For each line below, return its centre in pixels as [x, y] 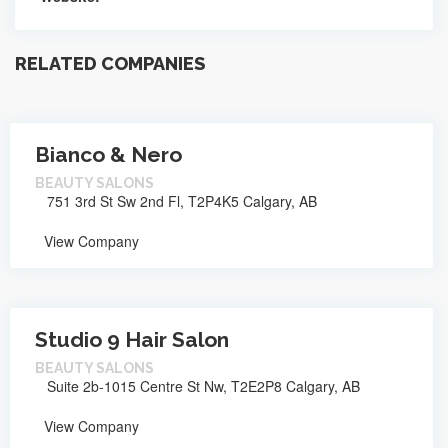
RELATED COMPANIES [110, 63]
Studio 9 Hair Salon [132, 339]
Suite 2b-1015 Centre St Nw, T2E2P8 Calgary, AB [201, 385]
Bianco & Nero [108, 154]
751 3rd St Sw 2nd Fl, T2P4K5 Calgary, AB [180, 200]
